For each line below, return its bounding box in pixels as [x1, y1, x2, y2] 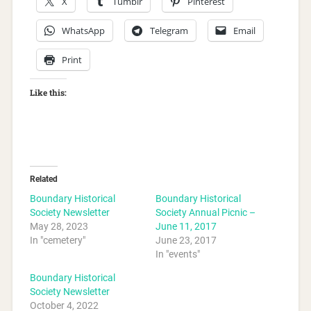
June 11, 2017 [155, 220, 217, 232]
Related [29, 174, 58, 184]
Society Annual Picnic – [155, 206, 255, 218]
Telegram [149, 24, 188, 37]
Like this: [29, 86, 67, 98]
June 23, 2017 [155, 234, 217, 246]
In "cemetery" [29, 234, 85, 246]
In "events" [155, 248, 200, 260]
